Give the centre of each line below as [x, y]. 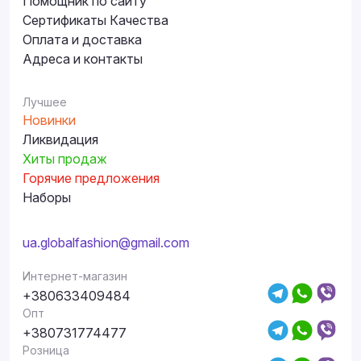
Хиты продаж [65, 159]
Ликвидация [60, 140]
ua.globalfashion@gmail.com [106, 243]
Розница [46, 351]
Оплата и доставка [82, 40]
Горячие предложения [91, 178]
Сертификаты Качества [95, 21]
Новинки [49, 120]
